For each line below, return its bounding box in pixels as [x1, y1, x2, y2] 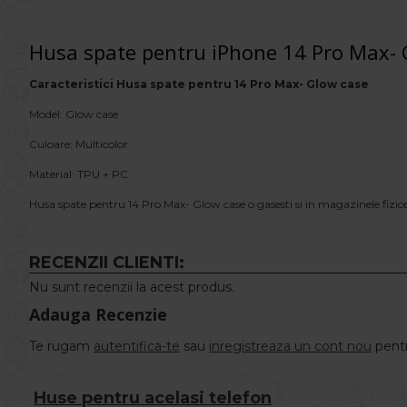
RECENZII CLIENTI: [29, 253, 184, 273]
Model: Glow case [29, 107, 118, 121]
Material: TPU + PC [29, 167, 128, 181]
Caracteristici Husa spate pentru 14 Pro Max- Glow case [29, 77, 369, 91]
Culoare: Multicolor [29, 137, 128, 151]
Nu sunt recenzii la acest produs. [29, 279, 234, 295]
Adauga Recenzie [29, 303, 167, 325]
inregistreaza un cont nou [209, 338, 372, 354]
